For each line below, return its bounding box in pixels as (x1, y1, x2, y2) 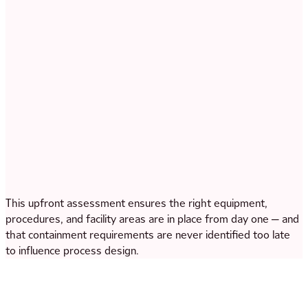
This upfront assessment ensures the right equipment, (5, 195, 267, 211)
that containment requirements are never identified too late (5, 226, 290, 243)
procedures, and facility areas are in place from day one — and (5, 210, 299, 227)
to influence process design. (5, 242, 139, 258)
